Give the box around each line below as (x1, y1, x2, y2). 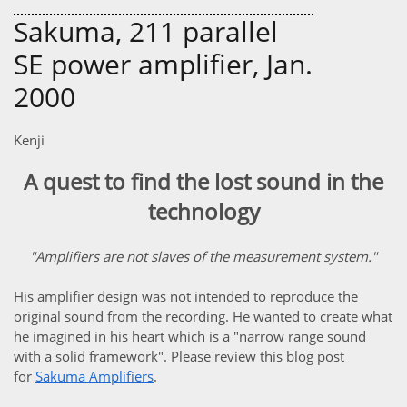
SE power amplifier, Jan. (14, 45, 313, 83)
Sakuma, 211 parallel (14, 13, 278, 50)
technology (147, 196, 260, 226)
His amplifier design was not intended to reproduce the (14, 287, 358, 305)
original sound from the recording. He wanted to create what (14, 307, 392, 325)
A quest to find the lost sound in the (24, 166, 383, 196)
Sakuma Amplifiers (35, 367, 154, 385)
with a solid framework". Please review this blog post (14, 347, 344, 365)
